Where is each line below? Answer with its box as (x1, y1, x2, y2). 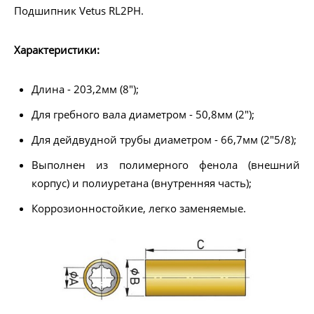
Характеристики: (14, 43, 100, 57)
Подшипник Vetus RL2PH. (14, 4, 144, 18)
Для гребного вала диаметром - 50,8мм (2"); (32, 107, 254, 122)
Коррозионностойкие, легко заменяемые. (32, 201, 246, 216)
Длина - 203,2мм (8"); (32, 82, 139, 97)
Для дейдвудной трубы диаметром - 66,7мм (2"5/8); (32, 132, 296, 147)
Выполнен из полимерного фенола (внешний (32, 158, 300, 172)
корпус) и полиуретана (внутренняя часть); (32, 176, 252, 191)
